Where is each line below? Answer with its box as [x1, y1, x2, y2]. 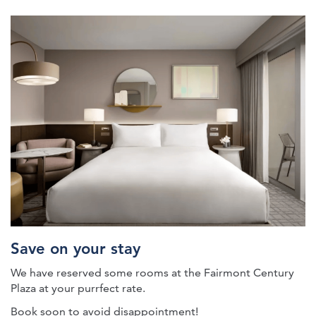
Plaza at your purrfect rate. [11, 281, 148, 295]
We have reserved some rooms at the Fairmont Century [11, 266, 294, 279]
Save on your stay [11, 239, 140, 258]
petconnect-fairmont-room [11, 30, 271, 56]
